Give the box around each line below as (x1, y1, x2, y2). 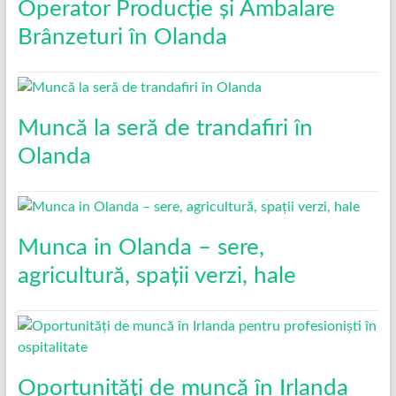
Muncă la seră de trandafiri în (17, 116, 313, 140)
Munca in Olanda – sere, (17, 235, 264, 259)
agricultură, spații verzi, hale (17, 263, 296, 287)
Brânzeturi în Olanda (17, 25, 227, 49)
